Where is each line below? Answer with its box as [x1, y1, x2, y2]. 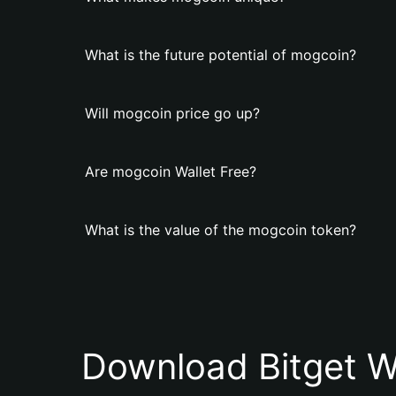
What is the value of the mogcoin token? [85, 221, 356, 239]
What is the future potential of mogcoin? [85, 46, 356, 64]
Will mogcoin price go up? [85, 104, 260, 122]
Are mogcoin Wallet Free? [85, 163, 256, 180]
